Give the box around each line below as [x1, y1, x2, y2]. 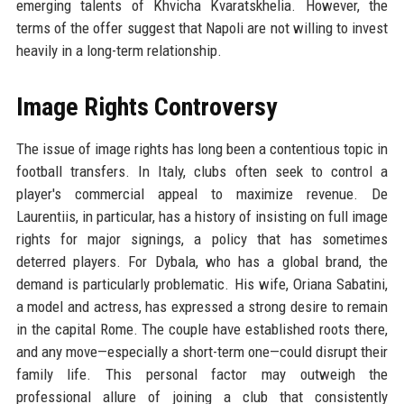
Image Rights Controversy [15, 92, 277, 123]
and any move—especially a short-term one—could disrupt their [15, 343, 389, 362]
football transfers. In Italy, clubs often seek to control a [15, 162, 389, 181]
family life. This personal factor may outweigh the [15, 365, 389, 384]
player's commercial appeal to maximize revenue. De [15, 185, 389, 204]
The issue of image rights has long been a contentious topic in [15, 140, 389, 159]
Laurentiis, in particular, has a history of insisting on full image [15, 207, 389, 226]
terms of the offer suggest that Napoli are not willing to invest [15, 19, 389, 38]
